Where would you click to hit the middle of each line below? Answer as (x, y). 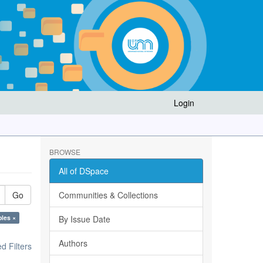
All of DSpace (83, 171)
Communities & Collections (108, 195)
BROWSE (65, 152)
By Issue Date (84, 219)
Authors (73, 243)
